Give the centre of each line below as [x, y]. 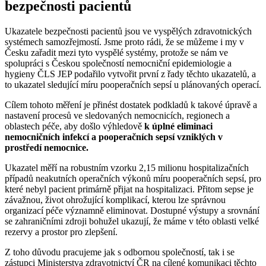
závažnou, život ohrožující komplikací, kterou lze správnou [115, 199]
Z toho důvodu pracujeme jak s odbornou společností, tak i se [120, 252]
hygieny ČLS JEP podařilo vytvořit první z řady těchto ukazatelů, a [130, 74]
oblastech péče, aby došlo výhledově [75, 126]
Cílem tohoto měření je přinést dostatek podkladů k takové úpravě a [131, 104]
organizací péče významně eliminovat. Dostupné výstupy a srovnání [132, 210]
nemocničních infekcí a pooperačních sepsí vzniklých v [114, 137]
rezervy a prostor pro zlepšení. [61, 232]
